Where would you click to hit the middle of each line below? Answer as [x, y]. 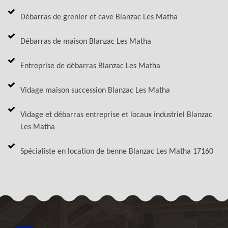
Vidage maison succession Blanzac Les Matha [95, 90]
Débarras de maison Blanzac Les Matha [86, 41]
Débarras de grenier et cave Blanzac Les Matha [99, 17]
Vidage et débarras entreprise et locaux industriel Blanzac [116, 115]
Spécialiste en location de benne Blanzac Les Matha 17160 [117, 151]
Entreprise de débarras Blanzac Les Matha [90, 66]
